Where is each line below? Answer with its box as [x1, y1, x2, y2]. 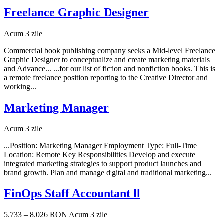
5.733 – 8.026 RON [4, 210, 67, 219]
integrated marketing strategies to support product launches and [4, 159, 201, 168]
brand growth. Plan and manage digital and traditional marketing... [4, 168, 212, 177]
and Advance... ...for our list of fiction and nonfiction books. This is [4, 64, 215, 73]
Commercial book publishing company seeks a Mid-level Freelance [4, 46, 215, 55]
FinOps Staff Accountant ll [4, 187, 140, 200]
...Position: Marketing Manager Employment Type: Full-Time [4, 141, 197, 150]
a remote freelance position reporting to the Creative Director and [4, 73, 208, 82]
